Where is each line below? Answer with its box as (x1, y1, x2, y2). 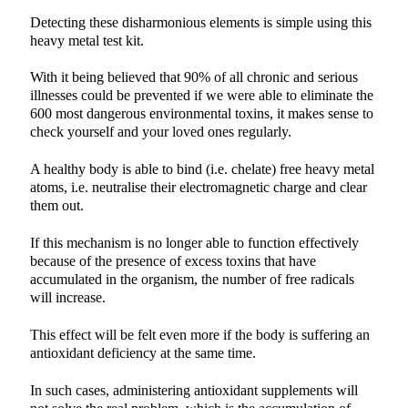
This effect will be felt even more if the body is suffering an (29, 327, 370, 344)
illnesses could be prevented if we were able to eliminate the (29, 87, 373, 105)
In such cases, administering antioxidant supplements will (29, 382, 358, 400)
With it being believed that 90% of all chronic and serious (29, 69, 358, 87)
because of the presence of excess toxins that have (29, 253, 316, 270)
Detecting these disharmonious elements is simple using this (29, 14, 372, 31)
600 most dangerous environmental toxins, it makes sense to (29, 106, 373, 123)
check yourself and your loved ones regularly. (29, 124, 291, 141)
